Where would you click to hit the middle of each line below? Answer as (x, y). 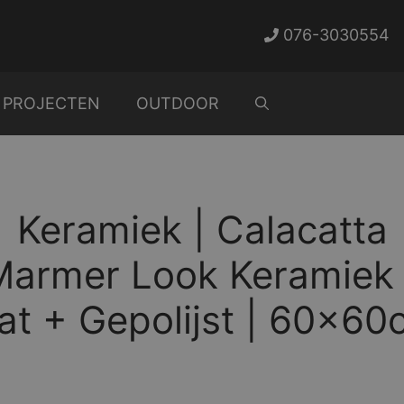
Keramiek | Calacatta (202, 230)
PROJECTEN (51, 103)
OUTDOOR (178, 103)
